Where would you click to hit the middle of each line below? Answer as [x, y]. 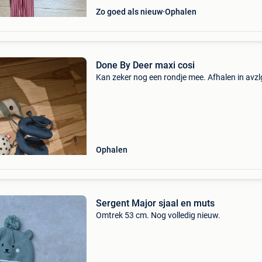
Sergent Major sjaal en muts [155, 203]
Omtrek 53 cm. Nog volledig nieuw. [158, 215]
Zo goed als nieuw [129, 12]
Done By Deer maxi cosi [145, 65]
